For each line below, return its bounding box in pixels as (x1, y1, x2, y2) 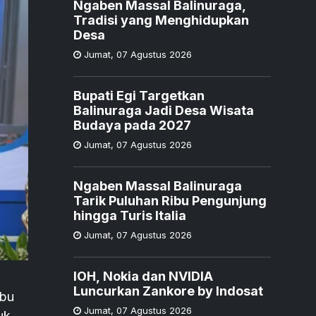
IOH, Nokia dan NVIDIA (73, 268, 213, 284)
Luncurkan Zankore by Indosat (73, 283, 263, 298)
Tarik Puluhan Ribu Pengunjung (73, 193, 267, 208)
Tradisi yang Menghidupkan (73, 12, 249, 28)
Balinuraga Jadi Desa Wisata (73, 102, 254, 118)
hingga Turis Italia (73, 207, 186, 223)
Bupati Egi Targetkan (73, 87, 205, 103)
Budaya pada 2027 (73, 117, 191, 133)
